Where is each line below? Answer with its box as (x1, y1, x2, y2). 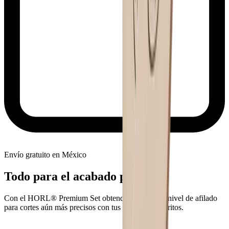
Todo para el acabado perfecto (4, 170, 163, 184)
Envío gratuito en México (4, 150, 86, 159)
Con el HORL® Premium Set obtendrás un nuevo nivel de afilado (4, 194, 217, 203)
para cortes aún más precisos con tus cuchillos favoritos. (4, 203, 184, 212)
